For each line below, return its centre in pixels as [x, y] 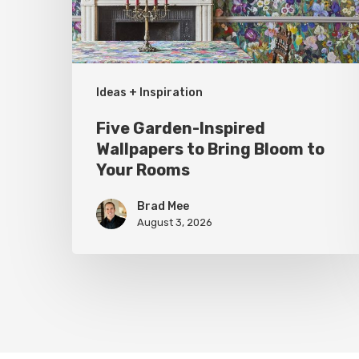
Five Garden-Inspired [181, 129]
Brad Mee [163, 207]
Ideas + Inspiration [149, 93]
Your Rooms [143, 170]
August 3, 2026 [175, 223]
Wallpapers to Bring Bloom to [210, 149]
